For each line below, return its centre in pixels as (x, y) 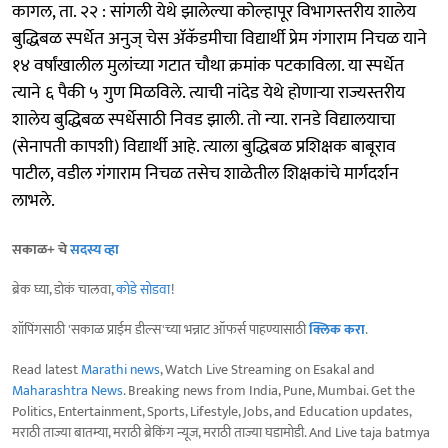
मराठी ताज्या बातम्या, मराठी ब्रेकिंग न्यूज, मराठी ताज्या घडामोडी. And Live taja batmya (221, 432)
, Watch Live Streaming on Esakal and (267, 369)
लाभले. (33, 200)
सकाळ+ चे (41, 249)
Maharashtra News (67, 390)
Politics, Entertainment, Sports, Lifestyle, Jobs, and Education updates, (211, 411)
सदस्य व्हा (94, 249)
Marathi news (120, 369)
